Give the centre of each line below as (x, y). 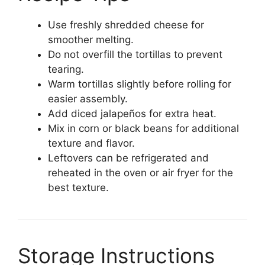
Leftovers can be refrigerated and (128, 158)
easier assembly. (88, 98)
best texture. (78, 187)
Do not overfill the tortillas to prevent (135, 54)
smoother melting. (91, 39)
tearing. (66, 69)
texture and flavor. (91, 143)
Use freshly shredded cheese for (126, 25)
